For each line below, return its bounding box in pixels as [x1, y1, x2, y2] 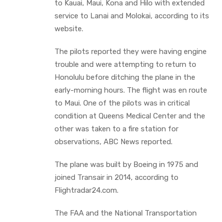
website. [55, 24, 83, 33]
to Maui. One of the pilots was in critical [55, 98, 190, 108]
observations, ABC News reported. [55, 137, 172, 146]
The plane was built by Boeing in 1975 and [55, 160, 198, 169]
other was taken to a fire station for [55, 124, 178, 133]
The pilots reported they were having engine [55, 47, 207, 56]
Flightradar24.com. [55, 185, 118, 195]
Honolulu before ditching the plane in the [55, 72, 195, 82]
